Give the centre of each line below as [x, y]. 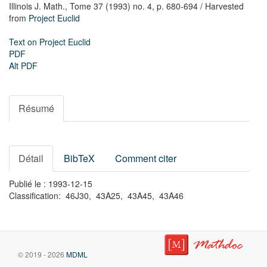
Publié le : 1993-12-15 [51, 184]
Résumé [36, 108]
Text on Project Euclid [50, 42]
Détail [31, 158]
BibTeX [79, 158]
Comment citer [146, 158]
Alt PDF [23, 66]
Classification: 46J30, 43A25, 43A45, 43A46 [96, 195]
